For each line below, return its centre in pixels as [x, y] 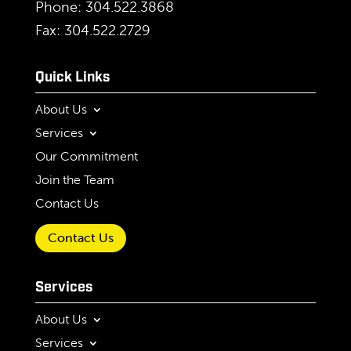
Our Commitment [86, 156]
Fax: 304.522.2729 [92, 30]
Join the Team [74, 179]
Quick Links [72, 77]
